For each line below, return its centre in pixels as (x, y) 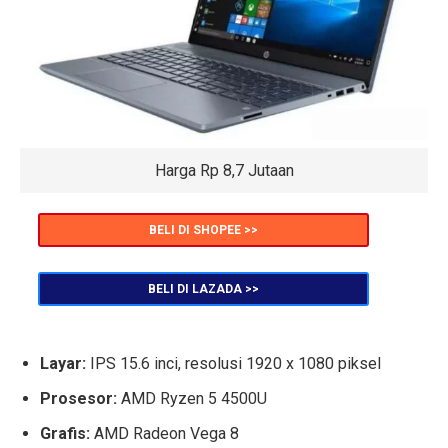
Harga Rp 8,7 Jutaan (224, 171)
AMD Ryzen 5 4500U (192, 399)
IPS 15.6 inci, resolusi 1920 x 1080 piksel (233, 364)
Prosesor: (78, 399)
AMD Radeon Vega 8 (166, 434)
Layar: (63, 364)
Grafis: (67, 434)
